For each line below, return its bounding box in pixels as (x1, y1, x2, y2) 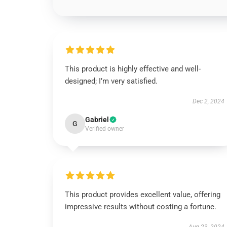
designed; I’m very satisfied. (65, 77, 158, 86)
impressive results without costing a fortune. (65, 202, 216, 211)
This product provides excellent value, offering (65, 190, 220, 199)
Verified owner (85, 125, 124, 132)
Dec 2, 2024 (192, 98, 224, 105)
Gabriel (85, 116, 109, 124)
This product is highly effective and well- (65, 64, 201, 73)
